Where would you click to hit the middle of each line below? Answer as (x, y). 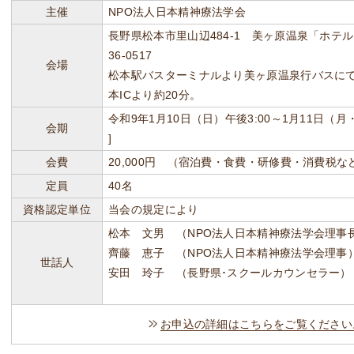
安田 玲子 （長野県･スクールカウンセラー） (230, 273)
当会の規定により (154, 209)
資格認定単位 (57, 209)
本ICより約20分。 (155, 95)
